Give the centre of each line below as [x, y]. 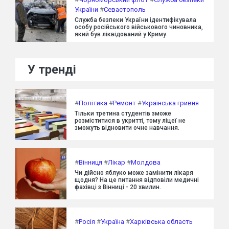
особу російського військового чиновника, [139, 27]
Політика [93, 103]
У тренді [52, 70]
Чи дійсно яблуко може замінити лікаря [134, 173]
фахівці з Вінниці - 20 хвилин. [118, 187]
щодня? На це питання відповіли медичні [137, 180]
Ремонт [124, 103]
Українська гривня [170, 103]
